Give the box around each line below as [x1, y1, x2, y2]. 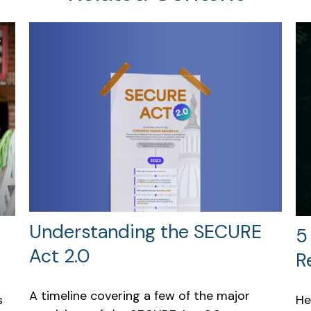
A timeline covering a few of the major [29, 287, 251, 304]
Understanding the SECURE [29, 219, 262, 244]
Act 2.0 [29, 243, 91, 268]
